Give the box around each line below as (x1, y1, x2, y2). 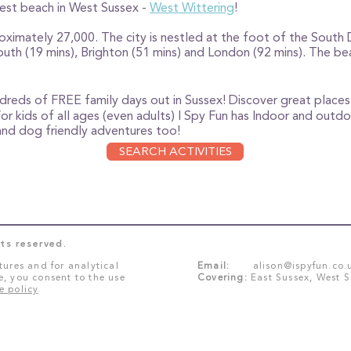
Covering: (197, 272, 248, 283)
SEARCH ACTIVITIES (118, 144, 232, 158)
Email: (197, 260, 230, 271)
